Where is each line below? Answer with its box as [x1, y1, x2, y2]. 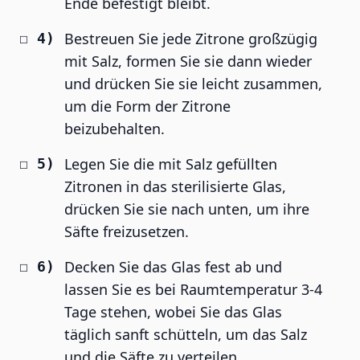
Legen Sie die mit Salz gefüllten [64, 154, 277, 174]
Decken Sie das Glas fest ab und [64, 257, 282, 276]
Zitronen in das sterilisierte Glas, [64, 177, 286, 196]
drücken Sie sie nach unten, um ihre [64, 199, 309, 219]
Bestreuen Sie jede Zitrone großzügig [64, 29, 317, 48]
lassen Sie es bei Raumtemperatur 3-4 [64, 280, 322, 299]
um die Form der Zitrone [64, 96, 231, 116]
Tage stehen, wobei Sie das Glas [64, 302, 282, 321]
